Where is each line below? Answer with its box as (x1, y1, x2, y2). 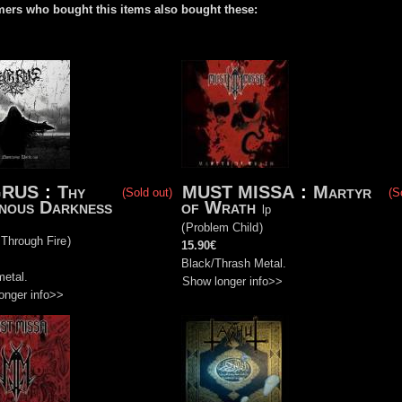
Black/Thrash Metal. (181, 256, 286, 270)
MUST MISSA (182, 181, 294, 202)
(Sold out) (122, 185, 172, 199)
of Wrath (181, 197, 261, 217)
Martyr (313, 181, 371, 202)
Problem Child (186, 220, 258, 234)
